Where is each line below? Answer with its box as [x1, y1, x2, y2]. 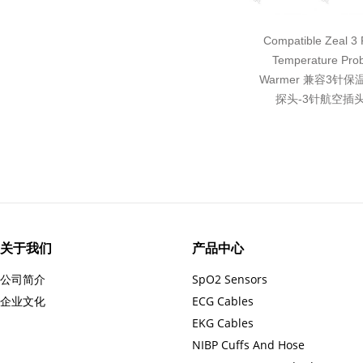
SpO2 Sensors [192, 271, 267, 287]
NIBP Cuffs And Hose [192, 337, 305, 352]
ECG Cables [192, 293, 254, 309]
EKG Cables [192, 315, 254, 331]
